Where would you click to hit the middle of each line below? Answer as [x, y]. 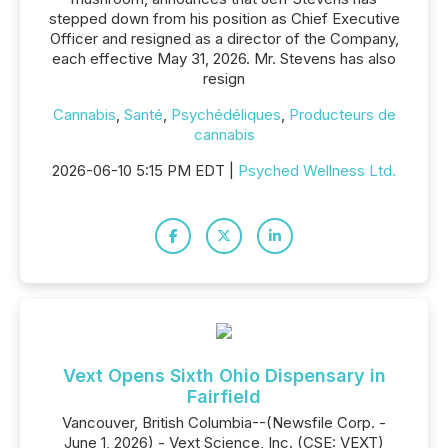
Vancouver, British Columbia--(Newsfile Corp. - [224, 422]
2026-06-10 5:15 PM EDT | [145, 170]
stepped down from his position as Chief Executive [224, 18]
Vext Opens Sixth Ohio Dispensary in [224, 375]
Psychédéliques [225, 114]
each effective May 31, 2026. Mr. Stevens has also [224, 58]
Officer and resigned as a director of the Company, [224, 38]
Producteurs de [342, 114]
